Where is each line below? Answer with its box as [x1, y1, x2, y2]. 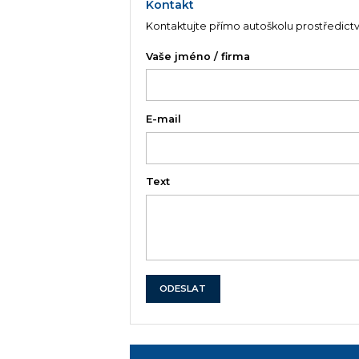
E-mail [146, 113, 182, 126]
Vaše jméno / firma [146, 50, 251, 63]
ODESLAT [159, 282, 207, 294]
